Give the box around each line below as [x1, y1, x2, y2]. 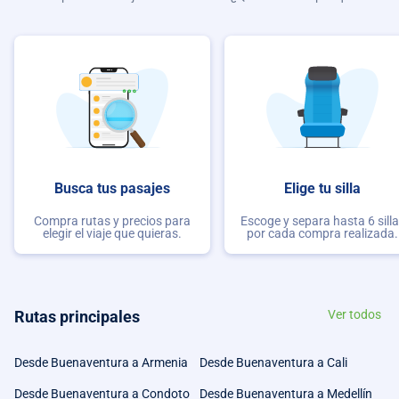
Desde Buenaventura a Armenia [14, 355, 188, 370]
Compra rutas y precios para [34, 213, 191, 228]
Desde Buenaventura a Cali [199, 355, 347, 370]
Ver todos [328, 307, 381, 322]
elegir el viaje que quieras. [43, 225, 182, 240]
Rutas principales [14, 307, 140, 327]
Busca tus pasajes [54, 180, 170, 198]
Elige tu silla [284, 180, 361, 198]
